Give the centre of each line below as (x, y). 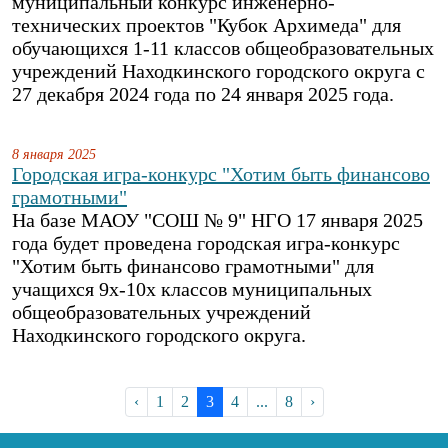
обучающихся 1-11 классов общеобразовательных (223, 48)
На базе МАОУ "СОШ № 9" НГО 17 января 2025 (217, 220)
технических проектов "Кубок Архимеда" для (206, 25)
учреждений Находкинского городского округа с (218, 71)
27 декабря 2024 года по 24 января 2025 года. (203, 94)
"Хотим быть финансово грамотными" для (193, 266)
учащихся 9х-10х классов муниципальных (192, 289)
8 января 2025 (54, 154)
